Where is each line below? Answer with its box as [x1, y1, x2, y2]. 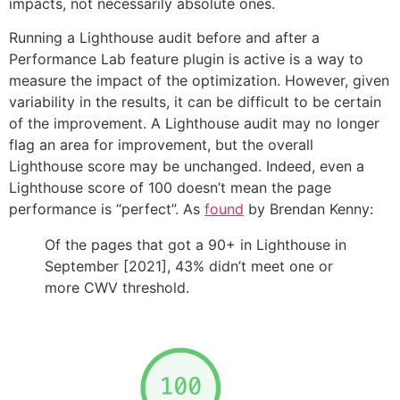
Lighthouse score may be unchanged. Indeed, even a [9, 157, 364, 176]
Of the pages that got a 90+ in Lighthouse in [45, 236, 346, 254]
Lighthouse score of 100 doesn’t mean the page [9, 179, 331, 197]
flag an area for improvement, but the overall [9, 136, 313, 154]
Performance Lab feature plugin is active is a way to [9, 50, 363, 69]
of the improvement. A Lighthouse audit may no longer [9, 114, 379, 133]
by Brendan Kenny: [244, 200, 373, 219]
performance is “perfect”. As [9, 200, 204, 219]
